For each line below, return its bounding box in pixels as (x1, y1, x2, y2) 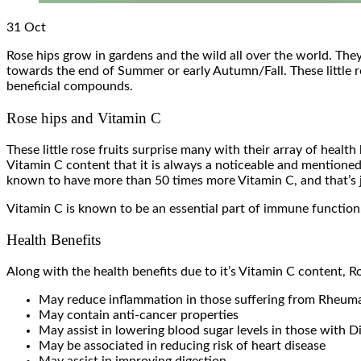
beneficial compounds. (6, 80, 133, 93)
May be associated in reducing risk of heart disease (39, 339, 326, 353)
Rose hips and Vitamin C (6, 109, 161, 127)
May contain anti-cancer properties (39, 309, 239, 322)
